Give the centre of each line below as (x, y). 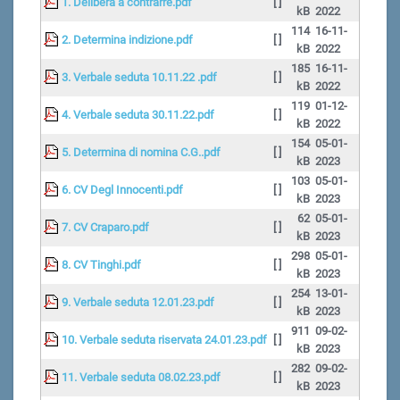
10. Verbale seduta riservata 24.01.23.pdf (164, 340)
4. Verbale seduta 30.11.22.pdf (138, 115)
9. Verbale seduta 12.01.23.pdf (138, 303)
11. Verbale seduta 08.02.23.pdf (141, 378)
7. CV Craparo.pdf (105, 228)
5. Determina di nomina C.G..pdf (141, 153)
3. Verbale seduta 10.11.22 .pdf (139, 78)
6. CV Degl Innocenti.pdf (122, 190)
